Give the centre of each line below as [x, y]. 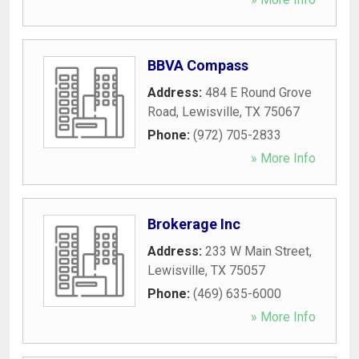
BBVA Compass [198, 65]
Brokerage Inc [194, 224]
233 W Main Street [257, 251]
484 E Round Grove [258, 92]
